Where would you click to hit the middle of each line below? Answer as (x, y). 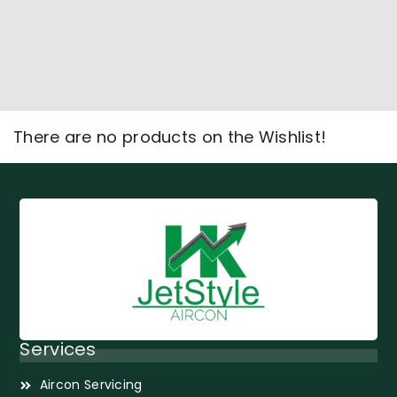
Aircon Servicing (91, 385)
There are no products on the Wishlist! (170, 137)
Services (58, 350)
